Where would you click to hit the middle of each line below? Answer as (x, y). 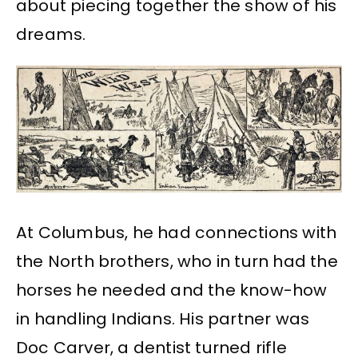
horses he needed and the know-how (172, 290)
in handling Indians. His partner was (163, 318)
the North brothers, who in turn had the (177, 261)
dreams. (51, 35)
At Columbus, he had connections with (177, 232)
